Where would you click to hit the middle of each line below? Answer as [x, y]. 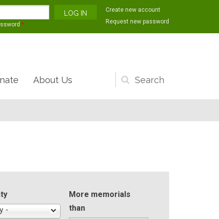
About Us [53, 80]
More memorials [99, 194]
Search [137, 85]
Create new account [133, 10]
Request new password [137, 22]
